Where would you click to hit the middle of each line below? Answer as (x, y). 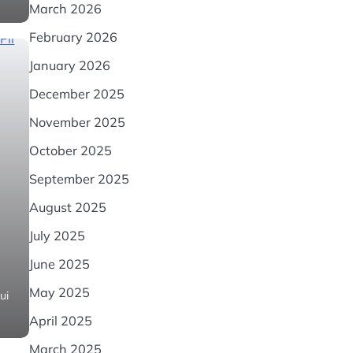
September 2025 (79, 179)
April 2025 (60, 321)
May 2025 (59, 292)
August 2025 (67, 207)
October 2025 (70, 150)
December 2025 (76, 94)
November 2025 (77, 122)
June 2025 (59, 264)
